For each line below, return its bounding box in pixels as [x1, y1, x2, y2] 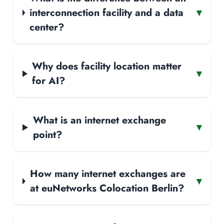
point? [32, 127, 62, 141]
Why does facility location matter [32, 59, 182, 73]
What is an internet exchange [32, 112, 166, 127]
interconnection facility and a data [29, 5, 184, 19]
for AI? [32, 73, 65, 88]
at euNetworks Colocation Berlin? [29, 181, 184, 195]
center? [29, 19, 64, 34]
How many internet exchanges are [29, 166, 185, 181]
